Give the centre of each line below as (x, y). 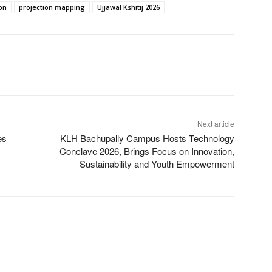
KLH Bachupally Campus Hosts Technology (147, 138)
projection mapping (52, 7)
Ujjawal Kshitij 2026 (128, 7)
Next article (216, 123)
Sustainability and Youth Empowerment (157, 163)
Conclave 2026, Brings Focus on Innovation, (147, 151)
